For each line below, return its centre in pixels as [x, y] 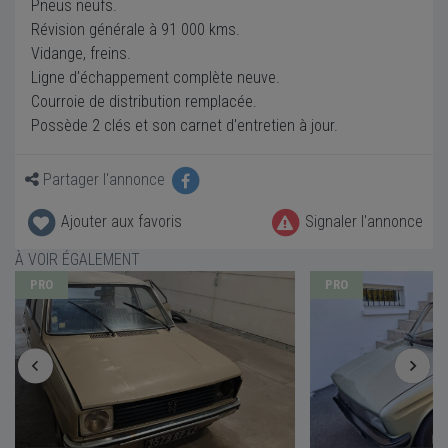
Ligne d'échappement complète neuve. [155, 77]
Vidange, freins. [81, 53]
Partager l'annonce [104, 180]
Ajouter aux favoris [119, 222]
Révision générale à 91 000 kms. [135, 29]
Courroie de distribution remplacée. [144, 101]
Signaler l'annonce [362, 222]
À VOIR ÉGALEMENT [77, 259]
